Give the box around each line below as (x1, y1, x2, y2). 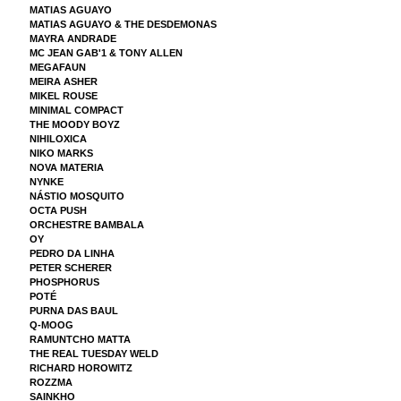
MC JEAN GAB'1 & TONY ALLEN (29, 47, 183, 58)
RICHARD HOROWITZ (29, 363, 132, 373)
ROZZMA (29, 377, 73, 388)
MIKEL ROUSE (29, 90, 98, 101)
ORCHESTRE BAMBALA (29, 219, 144, 230)
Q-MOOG (29, 320, 73, 330)
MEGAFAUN (29, 62, 86, 73)
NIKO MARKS (29, 148, 93, 158)
